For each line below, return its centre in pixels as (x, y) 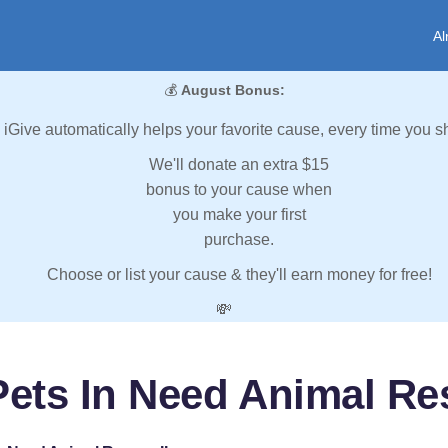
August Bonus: (232, 90)
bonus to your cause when (239, 190)
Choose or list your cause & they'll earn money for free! (239, 275)
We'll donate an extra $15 (239, 165)
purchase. (239, 240)
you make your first (239, 215)
